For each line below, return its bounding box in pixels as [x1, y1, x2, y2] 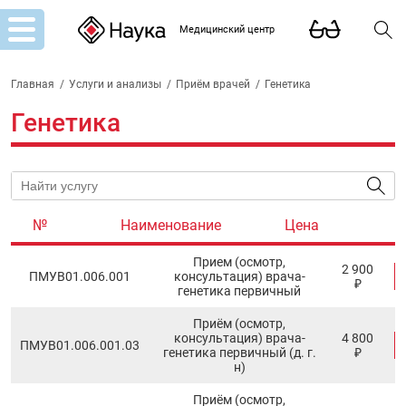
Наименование [120, 216, 221, 234]
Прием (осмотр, [193, 254, 285, 269]
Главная [11, 77, 54, 91]
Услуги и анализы [69, 77, 161, 91]
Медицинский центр [179, 24, 275, 36]
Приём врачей [176, 77, 250, 91]
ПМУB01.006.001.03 [20, 337, 140, 353]
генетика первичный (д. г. [162, 344, 316, 360]
